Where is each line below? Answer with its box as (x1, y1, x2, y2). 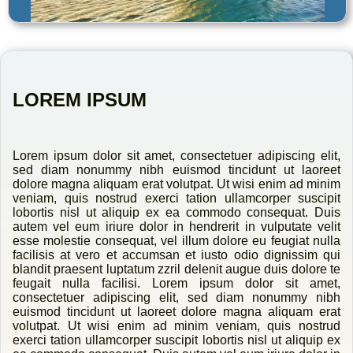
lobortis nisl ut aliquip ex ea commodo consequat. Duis (13, 206, 340, 219)
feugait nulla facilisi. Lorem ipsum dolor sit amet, (13, 277, 340, 290)
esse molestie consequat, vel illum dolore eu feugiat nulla (13, 234, 340, 247)
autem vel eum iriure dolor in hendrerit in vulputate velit (13, 220, 340, 233)
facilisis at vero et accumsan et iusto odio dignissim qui (13, 248, 340, 262)
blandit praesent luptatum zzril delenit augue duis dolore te (13, 262, 340, 276)
